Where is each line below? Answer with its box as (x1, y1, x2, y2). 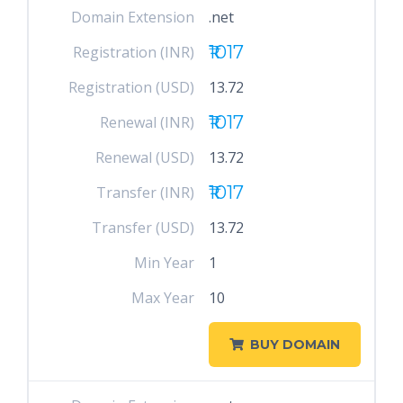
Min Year (134, 253, 195, 273)
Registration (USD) (68, 77, 195, 97)
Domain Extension (71, 7, 195, 27)
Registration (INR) (73, 42, 195, 62)
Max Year (131, 288, 195, 308)
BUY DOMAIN (249, 336, 340, 353)
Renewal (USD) (95, 148, 195, 167)
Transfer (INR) (96, 183, 195, 202)
